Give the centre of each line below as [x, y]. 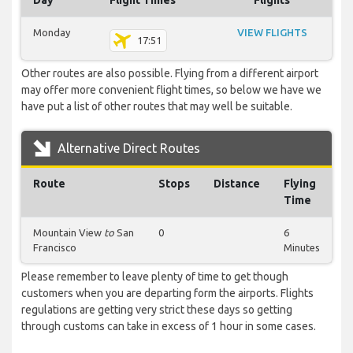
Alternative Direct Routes [127, 149]
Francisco [55, 248]
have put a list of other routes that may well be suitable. [157, 107]
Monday [52, 33]
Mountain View [69, 233]
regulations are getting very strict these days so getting [157, 310]
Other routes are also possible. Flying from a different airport [170, 74]
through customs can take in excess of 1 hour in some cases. [169, 327]
